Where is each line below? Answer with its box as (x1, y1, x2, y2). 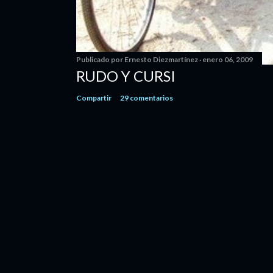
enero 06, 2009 (202, 54, 253, 64)
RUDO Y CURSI (76, 66, 175, 85)
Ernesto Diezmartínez (124, 54, 198, 64)
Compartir (76, 93, 112, 102)
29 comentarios (120, 93, 173, 102)
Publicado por (76, 54, 124, 64)
